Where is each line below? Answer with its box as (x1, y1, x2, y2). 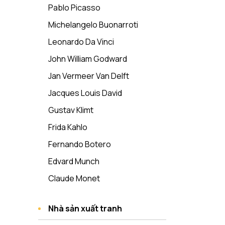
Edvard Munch (48, 156, 99, 167)
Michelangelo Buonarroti (48, 19, 138, 30)
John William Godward (48, 53, 127, 64)
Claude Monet (48, 173, 100, 184)
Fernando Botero (48, 139, 111, 150)
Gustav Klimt (48, 104, 93, 116)
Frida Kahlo (48, 122, 87, 133)
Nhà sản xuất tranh (48, 203, 122, 214)
